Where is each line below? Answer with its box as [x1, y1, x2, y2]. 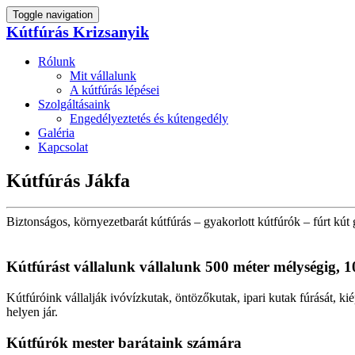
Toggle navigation [13, 9, 93, 21]
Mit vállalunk [70, 68, 136, 82]
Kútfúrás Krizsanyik [6, 23, 149, 40]
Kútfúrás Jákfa [6, 170, 130, 191]
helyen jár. [6, 304, 58, 319]
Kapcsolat [38, 139, 88, 154]
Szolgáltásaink [38, 97, 110, 111]
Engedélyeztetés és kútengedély [70, 111, 228, 125]
